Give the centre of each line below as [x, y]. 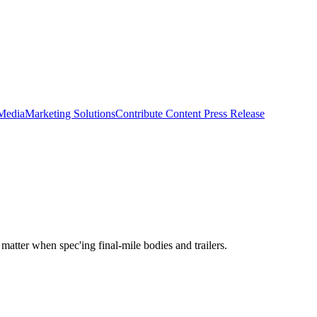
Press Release [233, 113]
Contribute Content [158, 113]
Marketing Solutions [70, 113]
